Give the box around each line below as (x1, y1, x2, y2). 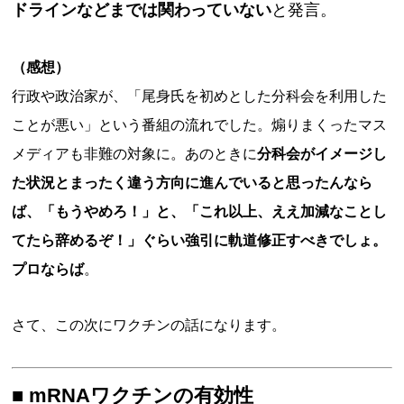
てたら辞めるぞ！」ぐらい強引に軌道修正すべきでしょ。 (12, 233, 388, 248)
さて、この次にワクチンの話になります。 (12, 317, 287, 333)
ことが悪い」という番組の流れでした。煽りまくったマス (12, 117, 388, 133)
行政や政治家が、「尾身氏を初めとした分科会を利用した (12, 88, 388, 104)
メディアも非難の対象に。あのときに (12, 146, 258, 161)
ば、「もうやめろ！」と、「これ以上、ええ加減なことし (12, 204, 388, 219)
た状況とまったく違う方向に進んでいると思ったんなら (12, 175, 373, 190)
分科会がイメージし (257, 146, 388, 161)
